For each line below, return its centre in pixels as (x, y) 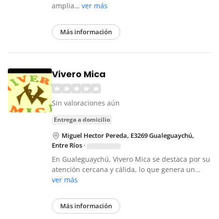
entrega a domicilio (84, 120)
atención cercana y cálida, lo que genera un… (126, 170)
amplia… (67, 6)
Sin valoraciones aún (86, 103)
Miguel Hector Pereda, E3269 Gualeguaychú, (128, 136)
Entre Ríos (67, 145)
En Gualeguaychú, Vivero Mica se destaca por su (131, 159)
